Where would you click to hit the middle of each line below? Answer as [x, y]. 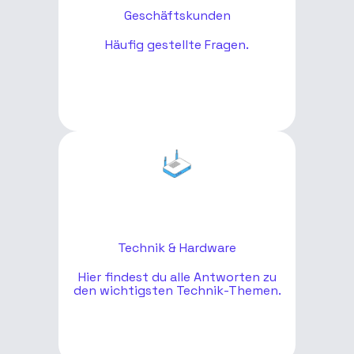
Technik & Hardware [177, 247]
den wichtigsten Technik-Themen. [177, 290]
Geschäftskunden [177, 15]
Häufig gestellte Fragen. [177, 44]
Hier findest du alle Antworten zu [177, 277]
